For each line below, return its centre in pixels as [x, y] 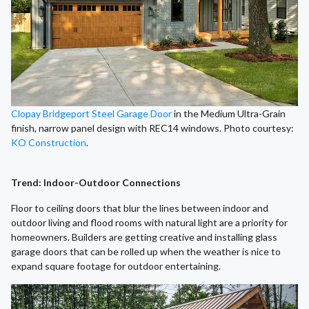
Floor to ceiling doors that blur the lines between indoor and [140, 208]
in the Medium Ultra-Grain [229, 113]
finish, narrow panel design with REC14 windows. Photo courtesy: [152, 128]
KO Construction [49, 142]
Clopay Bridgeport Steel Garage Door [91, 113]
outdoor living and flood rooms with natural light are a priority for [149, 222]
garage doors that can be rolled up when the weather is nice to [146, 251]
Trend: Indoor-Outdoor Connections [96, 182]
